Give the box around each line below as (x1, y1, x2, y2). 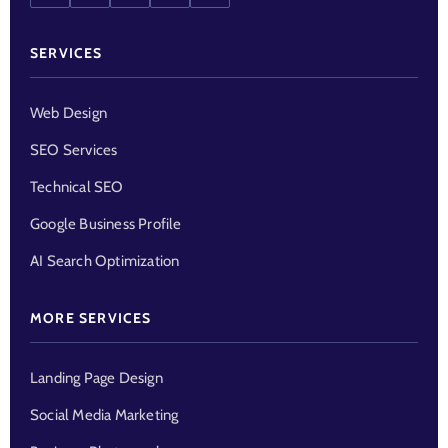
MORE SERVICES (30, 309, 152, 328)
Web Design (30, 104, 107, 123)
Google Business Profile (30, 215, 182, 234)
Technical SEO (30, 178, 124, 197)
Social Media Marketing (30, 406, 179, 425)
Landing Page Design (30, 369, 163, 388)
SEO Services (30, 141, 118, 160)
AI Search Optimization (30, 252, 180, 271)
